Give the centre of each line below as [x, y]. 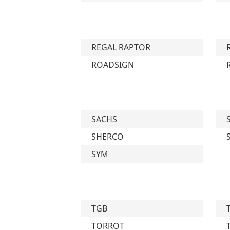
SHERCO [108, 137]
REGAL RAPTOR [121, 47]
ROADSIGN [113, 65]
